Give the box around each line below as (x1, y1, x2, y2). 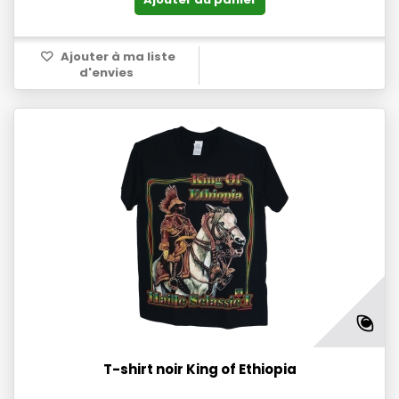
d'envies (79, 64, 134, 82)
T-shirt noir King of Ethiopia (102, 360, 297, 379)
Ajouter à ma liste (57, 48, 175, 66)
